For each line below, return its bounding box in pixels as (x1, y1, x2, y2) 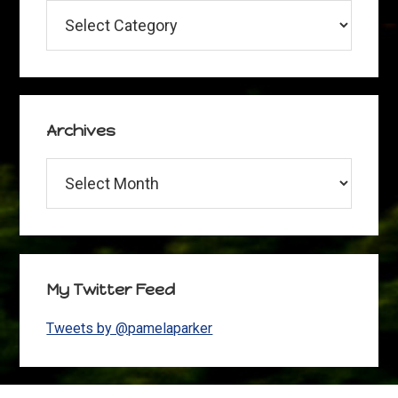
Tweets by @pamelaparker (46, 319, 213, 337)
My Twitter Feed (46, 279, 176, 299)
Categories (45, 2, 115, 20)
